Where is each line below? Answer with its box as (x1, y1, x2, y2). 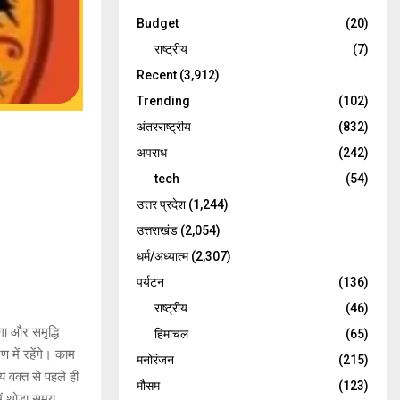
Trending (137, 93, 190, 108)
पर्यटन (137, 274, 164, 289)
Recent (137, 67, 177, 82)
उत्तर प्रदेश (137, 196, 186, 212)
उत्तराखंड (137, 222, 178, 237)
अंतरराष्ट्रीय (137, 119, 191, 134)
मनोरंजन (137, 352, 174, 367)
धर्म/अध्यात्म (137, 248, 188, 263)
